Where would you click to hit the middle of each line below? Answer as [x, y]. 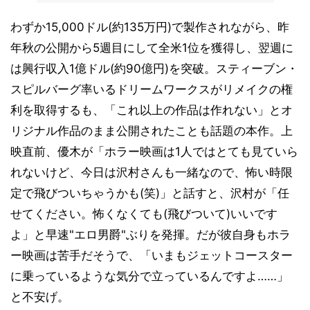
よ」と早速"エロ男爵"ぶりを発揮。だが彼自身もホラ [151, 235]
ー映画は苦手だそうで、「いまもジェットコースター [152, 255]
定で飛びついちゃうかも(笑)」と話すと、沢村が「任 [150, 193]
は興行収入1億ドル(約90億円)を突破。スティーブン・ [154, 69]
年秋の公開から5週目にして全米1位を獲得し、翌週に [152, 48]
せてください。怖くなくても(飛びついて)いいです [144, 214]
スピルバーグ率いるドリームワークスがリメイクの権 [152, 89]
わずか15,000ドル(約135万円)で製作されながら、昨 [150, 27]
